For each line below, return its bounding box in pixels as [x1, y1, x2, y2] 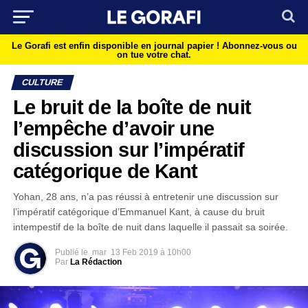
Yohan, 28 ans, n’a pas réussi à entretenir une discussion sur [12, 191, 278, 202]
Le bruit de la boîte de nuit [12, 96, 252, 118]
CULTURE [20, 77, 65, 87]
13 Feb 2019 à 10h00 [110, 247, 191, 257]
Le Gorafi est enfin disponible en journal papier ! [11, 41, 222, 51]
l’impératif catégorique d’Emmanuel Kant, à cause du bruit [12, 206, 265, 217]
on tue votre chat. [117, 49, 191, 60]
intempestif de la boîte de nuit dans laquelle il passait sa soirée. [12, 221, 288, 232]
